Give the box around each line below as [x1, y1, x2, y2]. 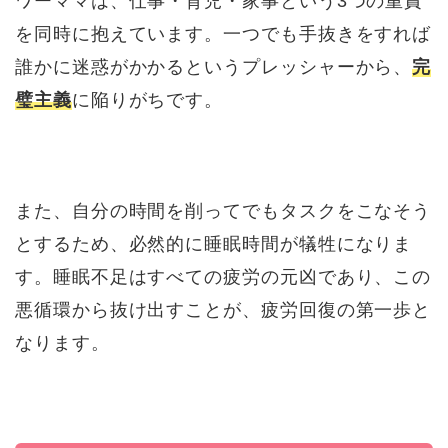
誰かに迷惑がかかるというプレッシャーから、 [15, 56, 413, 78]
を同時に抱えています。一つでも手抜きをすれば [15, 23, 432, 45]
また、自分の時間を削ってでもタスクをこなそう [15, 200, 432, 222]
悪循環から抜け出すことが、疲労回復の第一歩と [15, 299, 432, 321]
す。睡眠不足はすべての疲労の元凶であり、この [15, 266, 432, 288]
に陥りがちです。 [71, 89, 224, 111]
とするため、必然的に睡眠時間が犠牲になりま [15, 233, 413, 255]
